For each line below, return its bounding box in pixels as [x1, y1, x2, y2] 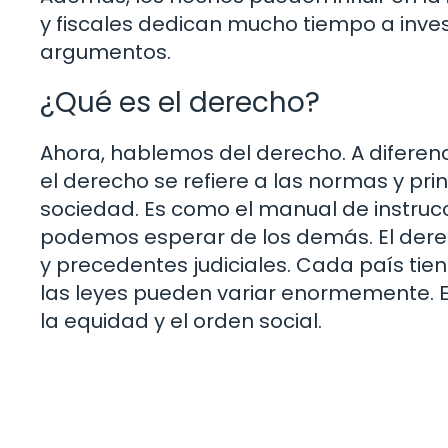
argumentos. [40, 37, 171, 66]
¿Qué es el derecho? [40, 82, 320, 122]
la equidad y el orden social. [40, 306, 322, 335]
